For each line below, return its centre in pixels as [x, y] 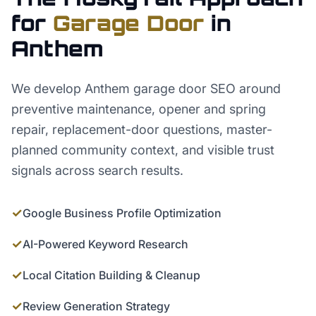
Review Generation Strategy [96, 306]
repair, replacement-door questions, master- [142, 129]
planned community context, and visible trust [143, 150]
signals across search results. [97, 170]
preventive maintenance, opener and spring [139, 109]
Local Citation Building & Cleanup [111, 275]
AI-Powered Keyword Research [105, 244]
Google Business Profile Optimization [122, 213]
